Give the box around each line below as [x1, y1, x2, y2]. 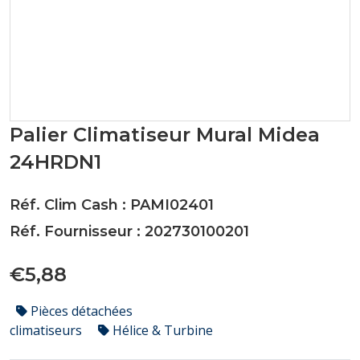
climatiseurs [10, 321, 85, 339]
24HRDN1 [10, 150, 101, 174]
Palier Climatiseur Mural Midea [10, 123, 320, 146]
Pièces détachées [27, 302, 133, 320]
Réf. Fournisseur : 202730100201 [10, 223, 249, 240]
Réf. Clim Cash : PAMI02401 [10, 196, 214, 214]
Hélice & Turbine [109, 321, 213, 339]
